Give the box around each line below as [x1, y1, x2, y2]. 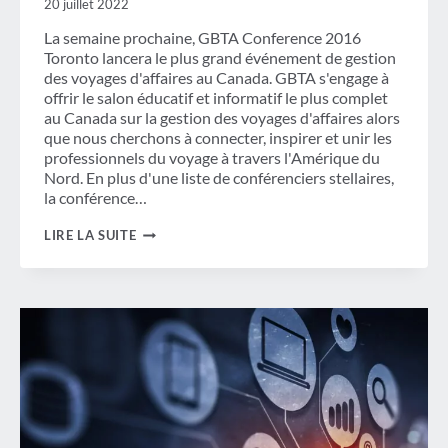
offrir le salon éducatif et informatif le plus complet [44, 88, 388, 108]
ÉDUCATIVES [135, 255, 220, 272]
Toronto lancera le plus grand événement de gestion [44, 48, 396, 68]
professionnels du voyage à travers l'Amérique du [44, 148, 380, 168]
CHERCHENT [135, 351, 221, 368]
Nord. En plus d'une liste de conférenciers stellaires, [44, 168, 394, 188]
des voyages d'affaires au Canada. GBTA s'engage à [44, 68, 389, 88]
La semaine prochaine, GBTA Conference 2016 [44, 28, 361, 48]
